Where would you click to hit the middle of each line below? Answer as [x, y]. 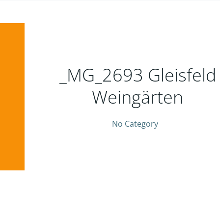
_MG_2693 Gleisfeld [137, 75]
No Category [135, 124]
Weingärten [138, 97]
